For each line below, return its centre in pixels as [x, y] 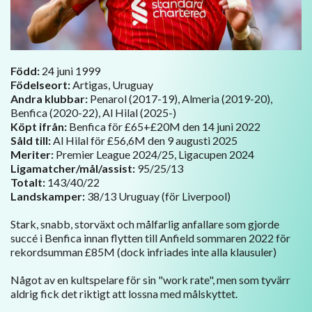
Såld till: [31, 140]
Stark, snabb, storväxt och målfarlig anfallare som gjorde [145, 224]
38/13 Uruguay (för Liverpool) [161, 196]
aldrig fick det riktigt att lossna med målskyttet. [124, 293]
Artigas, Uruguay [113, 84]
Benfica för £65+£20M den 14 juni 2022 [165, 126]
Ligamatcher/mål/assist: [74, 168]
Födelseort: [41, 84]
